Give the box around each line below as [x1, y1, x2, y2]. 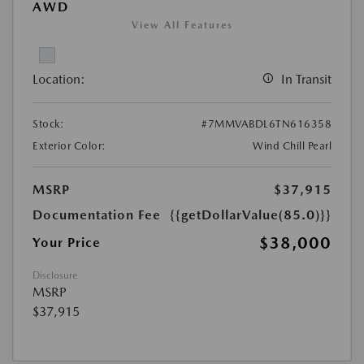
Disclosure [32, 270, 77, 282]
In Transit [281, 71, 331, 88]
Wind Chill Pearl [253, 140, 331, 153]
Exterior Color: [32, 140, 106, 153]
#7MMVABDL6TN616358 [201, 118, 331, 131]
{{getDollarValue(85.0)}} [170, 207, 331, 223]
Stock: [32, 118, 64, 131]
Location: [32, 71, 85, 88]
